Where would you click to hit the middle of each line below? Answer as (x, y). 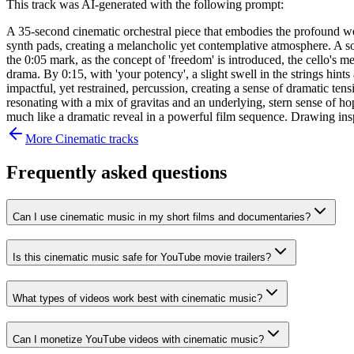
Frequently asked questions (117, 172)
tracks (122, 138)
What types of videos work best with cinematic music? (137, 299)
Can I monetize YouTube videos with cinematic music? (138, 339)
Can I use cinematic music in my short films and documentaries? (162, 217)
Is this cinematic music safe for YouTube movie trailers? (142, 258)
